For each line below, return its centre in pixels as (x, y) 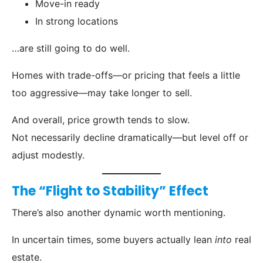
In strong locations (77, 21)
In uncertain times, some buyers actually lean (113, 240)
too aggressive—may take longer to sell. (102, 93)
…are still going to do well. (71, 48)
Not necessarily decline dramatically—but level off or (130, 138)
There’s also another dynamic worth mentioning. (119, 213)
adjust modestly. (48, 155)
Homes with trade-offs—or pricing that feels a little (126, 75)
